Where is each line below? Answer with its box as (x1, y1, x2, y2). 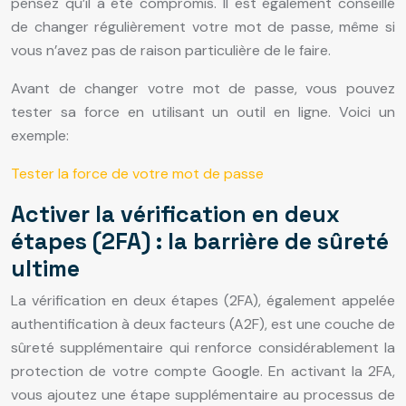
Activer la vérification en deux (11, 199, 340, 229)
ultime (11, 254, 80, 284)
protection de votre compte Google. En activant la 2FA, (11, 362, 395, 382)
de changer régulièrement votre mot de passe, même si (11, 17, 395, 37)
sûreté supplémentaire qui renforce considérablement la (11, 338, 395, 358)
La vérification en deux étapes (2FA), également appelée (11, 291, 395, 311)
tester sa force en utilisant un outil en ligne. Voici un (11, 102, 395, 122)
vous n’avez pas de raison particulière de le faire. (11, 41, 331, 61)
